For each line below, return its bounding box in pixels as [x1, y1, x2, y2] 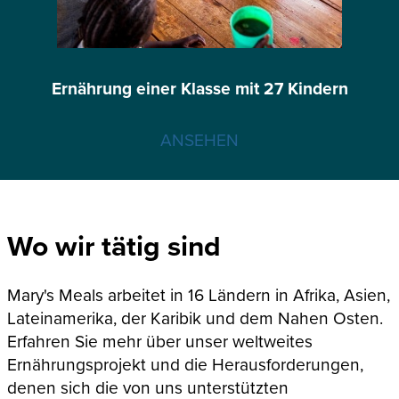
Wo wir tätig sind [7, 224, 221, 266]
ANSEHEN [160, 126, 239, 151]
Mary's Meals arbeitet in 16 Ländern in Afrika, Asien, [7, 281, 390, 306]
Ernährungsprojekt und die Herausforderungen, [7, 351, 363, 376]
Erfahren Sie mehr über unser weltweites [7, 328, 313, 353]
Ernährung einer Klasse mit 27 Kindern [51, 75, 348, 101]
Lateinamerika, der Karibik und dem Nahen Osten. [7, 305, 383, 330]
